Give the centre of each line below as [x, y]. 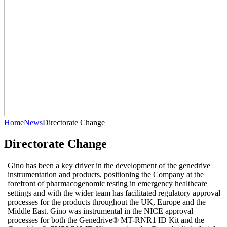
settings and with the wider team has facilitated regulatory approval [114, 193]
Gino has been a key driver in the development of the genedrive [109, 165]
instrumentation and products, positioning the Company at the [106, 174]
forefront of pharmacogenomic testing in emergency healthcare [108, 183]
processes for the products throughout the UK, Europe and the [107, 202]
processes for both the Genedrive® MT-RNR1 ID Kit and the [106, 220]
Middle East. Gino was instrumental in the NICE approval [101, 211]
